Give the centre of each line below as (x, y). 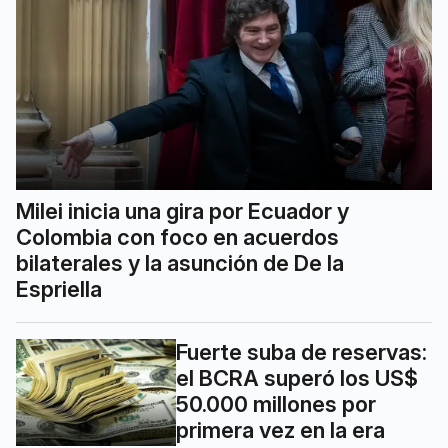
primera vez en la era (280, 430)
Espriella (59, 289)
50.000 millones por (276, 404)
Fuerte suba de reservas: (301, 352)
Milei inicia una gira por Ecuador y (182, 211)
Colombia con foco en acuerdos (177, 237)
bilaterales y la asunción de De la (180, 263)
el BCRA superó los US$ (297, 378)
